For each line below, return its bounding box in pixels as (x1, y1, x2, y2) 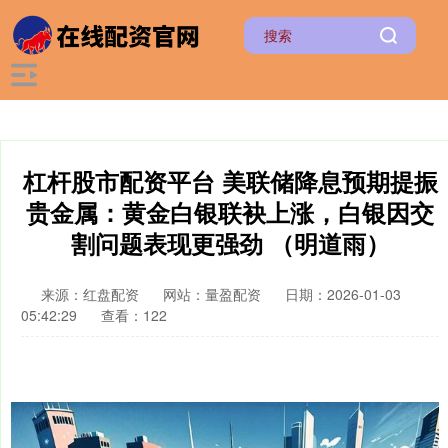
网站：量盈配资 (163, 284, 261, 304)
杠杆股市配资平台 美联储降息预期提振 (22, 164, 438, 198)
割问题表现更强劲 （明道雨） (70, 226, 390, 260)
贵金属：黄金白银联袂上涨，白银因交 (26, 195, 434, 229)
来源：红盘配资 (41, 284, 143, 304)
